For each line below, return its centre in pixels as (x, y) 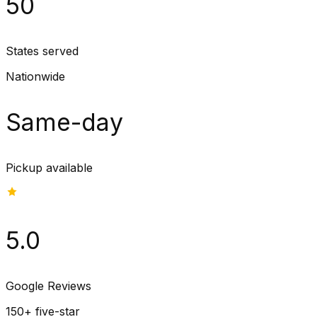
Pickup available (49, 168)
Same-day (64, 122)
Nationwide (35, 77)
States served (42, 51)
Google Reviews (48, 286)
